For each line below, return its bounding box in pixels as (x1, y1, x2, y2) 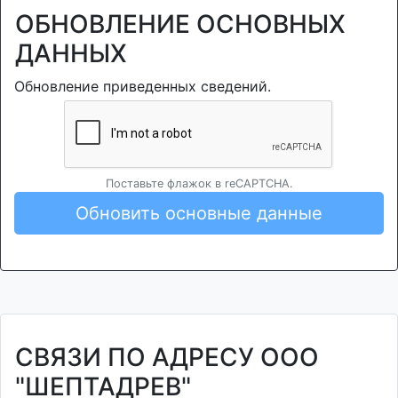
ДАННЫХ (15, 38, 127, 68)
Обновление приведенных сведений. (14, 77, 271, 95)
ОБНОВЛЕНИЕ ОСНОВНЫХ (15, 9, 346, 39)
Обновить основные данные (76, 203, 322, 224)
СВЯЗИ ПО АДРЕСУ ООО (15, 342, 319, 372)
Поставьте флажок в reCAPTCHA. (105, 177, 293, 190)
